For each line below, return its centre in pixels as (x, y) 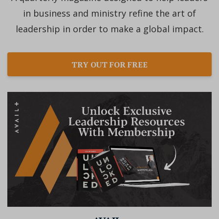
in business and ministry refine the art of (109, 13)
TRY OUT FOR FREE (109, 64)
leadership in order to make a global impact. (109, 29)
